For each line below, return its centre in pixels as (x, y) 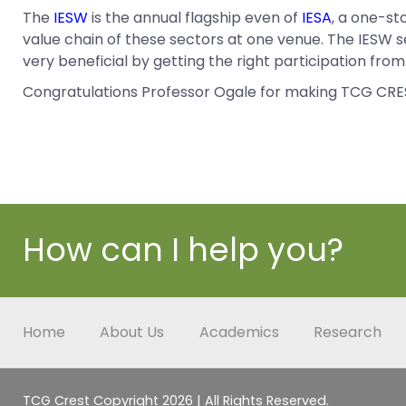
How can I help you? (183, 250)
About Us (132, 332)
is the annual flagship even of (195, 18)
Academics (239, 332)
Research (348, 332)
